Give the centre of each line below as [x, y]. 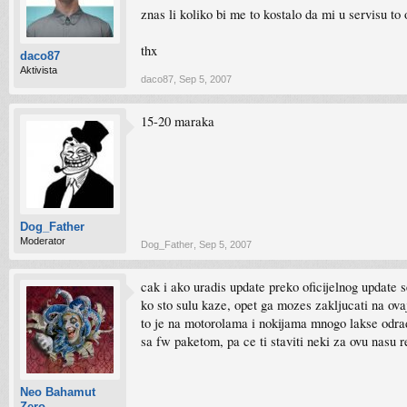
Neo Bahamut [58, 392]
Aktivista [39, 70]
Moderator [43, 241]
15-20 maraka [178, 121]
